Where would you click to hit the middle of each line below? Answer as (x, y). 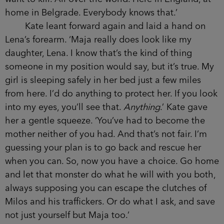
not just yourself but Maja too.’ (67, 215)
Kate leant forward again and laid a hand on (105, 26)
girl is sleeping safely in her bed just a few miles (103, 80)
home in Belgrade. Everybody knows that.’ (91, 13)
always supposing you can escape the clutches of (106, 188)
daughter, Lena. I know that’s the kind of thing (98, 53)
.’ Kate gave (184, 107)
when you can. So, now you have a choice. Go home (112, 161)
